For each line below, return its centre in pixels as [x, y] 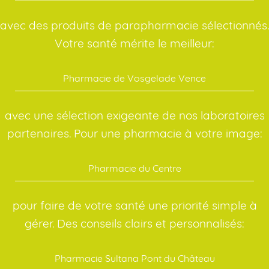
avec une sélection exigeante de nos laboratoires [134, 116]
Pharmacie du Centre [134, 168]
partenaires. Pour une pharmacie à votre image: [134, 134]
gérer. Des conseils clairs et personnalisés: [134, 224]
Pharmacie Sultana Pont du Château [134, 258]
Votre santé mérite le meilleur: [134, 44]
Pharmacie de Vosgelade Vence [134, 78]
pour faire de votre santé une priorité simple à [134, 206]
